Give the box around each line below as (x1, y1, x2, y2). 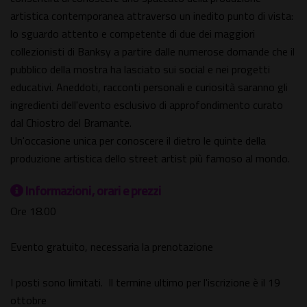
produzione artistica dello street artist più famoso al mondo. (10, 150, 290, 167)
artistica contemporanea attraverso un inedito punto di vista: (10, 8, 293, 25)
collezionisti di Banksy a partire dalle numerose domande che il (10, 43, 295, 60)
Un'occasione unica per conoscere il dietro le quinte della (10, 132, 266, 149)
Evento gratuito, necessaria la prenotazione (10, 238, 213, 256)
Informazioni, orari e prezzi (25, 180, 162, 201)
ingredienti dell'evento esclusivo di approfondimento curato (10, 97, 283, 114)
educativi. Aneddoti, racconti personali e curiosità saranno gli (10, 79, 288, 96)
